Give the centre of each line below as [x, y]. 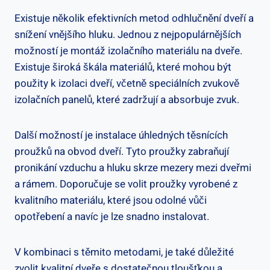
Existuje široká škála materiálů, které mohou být [123, 67]
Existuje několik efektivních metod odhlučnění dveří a [134, 18]
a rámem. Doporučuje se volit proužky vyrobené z [126, 184]
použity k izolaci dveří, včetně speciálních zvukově [127, 83]
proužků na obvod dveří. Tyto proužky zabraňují [122, 151]
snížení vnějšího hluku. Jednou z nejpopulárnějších [128, 34]
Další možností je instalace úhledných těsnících [121, 135]
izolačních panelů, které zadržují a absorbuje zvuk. [127, 99]
